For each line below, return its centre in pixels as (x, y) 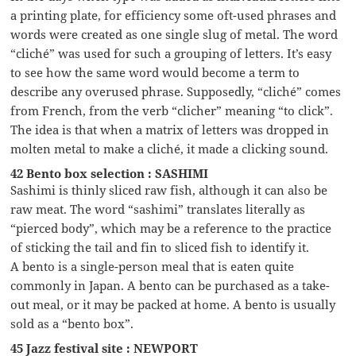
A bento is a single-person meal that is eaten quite (153, 266)
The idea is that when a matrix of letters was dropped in (170, 129)
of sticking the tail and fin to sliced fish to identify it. (160, 247)
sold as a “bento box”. (72, 323)
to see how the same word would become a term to (155, 72)
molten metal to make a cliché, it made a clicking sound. (170, 148)
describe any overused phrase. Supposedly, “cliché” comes (176, 91)
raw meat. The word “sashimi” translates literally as (158, 209)
